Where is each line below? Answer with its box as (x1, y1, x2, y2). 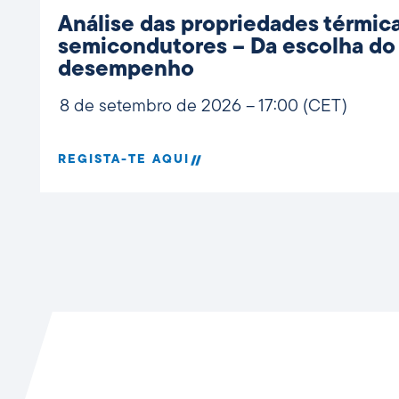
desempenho (58, 58, 194, 81)
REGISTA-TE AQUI (58, 153, 190, 167)
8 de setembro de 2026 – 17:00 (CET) (60, 97, 347, 116)
